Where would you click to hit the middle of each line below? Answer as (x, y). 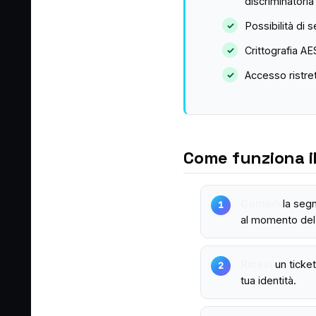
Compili (260, 203)
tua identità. (268, 280)
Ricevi (256, 264)
